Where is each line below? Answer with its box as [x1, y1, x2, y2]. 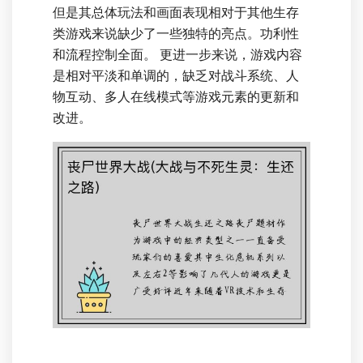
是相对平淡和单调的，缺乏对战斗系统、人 [53, 67, 299, 84]
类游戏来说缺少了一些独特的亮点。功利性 [53, 25, 299, 42]
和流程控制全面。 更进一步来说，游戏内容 [53, 46, 302, 63]
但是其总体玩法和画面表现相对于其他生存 [53, 4, 299, 21]
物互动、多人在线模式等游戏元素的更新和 [53, 88, 299, 105]
